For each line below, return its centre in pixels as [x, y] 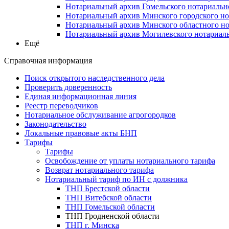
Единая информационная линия [81, 96]
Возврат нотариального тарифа [99, 170]
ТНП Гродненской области [112, 216]
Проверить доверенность [68, 87]
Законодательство [55, 124]
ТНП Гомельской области [110, 207]
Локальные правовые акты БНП [81, 133]
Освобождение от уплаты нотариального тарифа [130, 161]
